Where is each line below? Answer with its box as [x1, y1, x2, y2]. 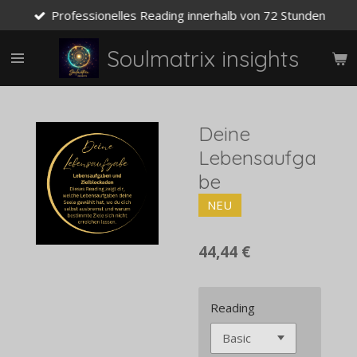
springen [7, 44, 57, 57]
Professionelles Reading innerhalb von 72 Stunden [51, 6, 326, 23]
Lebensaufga [198, 145, 316, 170]
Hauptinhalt [7, 26, 72, 40]
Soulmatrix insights [106, 45, 299, 73]
